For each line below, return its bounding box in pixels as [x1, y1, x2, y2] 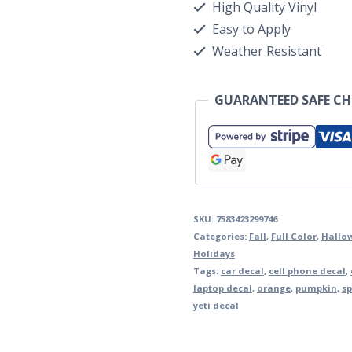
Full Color [270, 230, 317, 243]
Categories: [192, 230, 249, 243]
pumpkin [295, 282, 337, 295]
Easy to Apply [208, 20, 291, 38]
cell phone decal [268, 265, 346, 277]
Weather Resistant [208, 42, 321, 60]
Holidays [192, 247, 235, 260]
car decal [220, 265, 264, 277]
